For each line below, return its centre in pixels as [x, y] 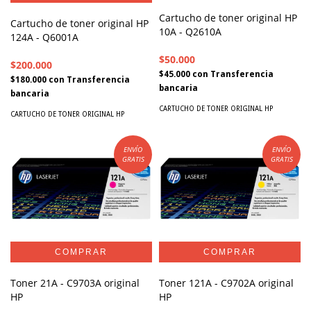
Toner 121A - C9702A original [226, 283]
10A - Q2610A [190, 31]
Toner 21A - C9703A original [75, 283]
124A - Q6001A [44, 37]
